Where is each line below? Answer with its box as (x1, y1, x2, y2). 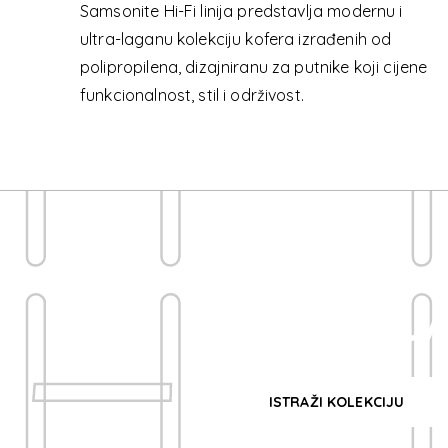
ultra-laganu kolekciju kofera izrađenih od (80, 29, 392, 49)
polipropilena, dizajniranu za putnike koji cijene (80, 57, 428, 77)
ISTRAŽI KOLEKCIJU (268, 393, 405, 411)
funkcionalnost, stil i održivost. (80, 85, 304, 105)
